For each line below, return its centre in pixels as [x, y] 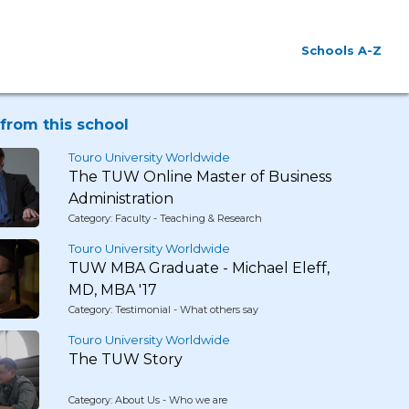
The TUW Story [125, 359]
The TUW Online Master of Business [199, 177]
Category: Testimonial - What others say [163, 309]
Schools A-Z [341, 50]
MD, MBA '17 [112, 290]
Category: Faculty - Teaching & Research [165, 218]
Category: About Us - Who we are [147, 400]
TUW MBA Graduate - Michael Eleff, [199, 268]
